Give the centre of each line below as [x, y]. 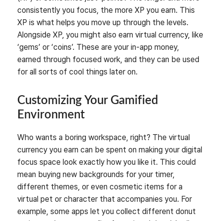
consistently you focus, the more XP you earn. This [106, 10]
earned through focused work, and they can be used [108, 60]
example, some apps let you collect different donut [107, 212]
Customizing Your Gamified [88, 101]
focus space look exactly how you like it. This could [107, 162]
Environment [51, 115]
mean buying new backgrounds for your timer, [96, 175]
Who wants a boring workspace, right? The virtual [104, 138]
